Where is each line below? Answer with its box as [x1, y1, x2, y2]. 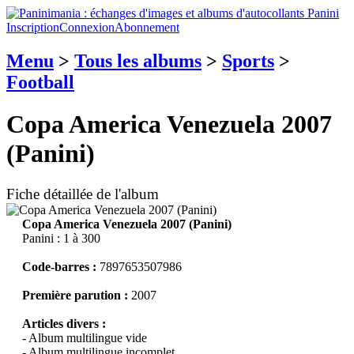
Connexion [59, 21, 115, 34]
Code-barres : [22, 259, 100, 273]
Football [6, 71, 74, 92]
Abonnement [115, 21, 179, 34]
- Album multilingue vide [22, 330, 147, 345]
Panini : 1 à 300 [22, 231, 100, 245]
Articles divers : [22, 316, 106, 330]
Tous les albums [74, 50, 201, 71]
